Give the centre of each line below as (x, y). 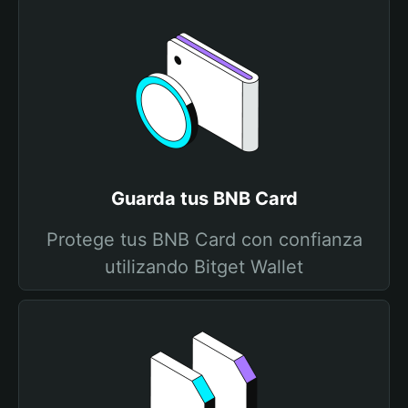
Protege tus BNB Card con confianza (204, 240)
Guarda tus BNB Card (204, 199)
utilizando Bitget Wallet (204, 267)
